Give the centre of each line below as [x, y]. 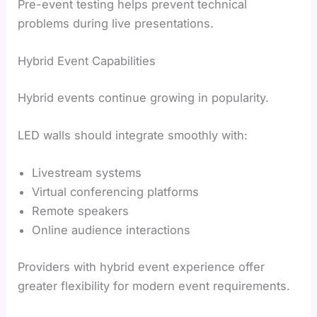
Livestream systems [87, 173]
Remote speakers [81, 211]
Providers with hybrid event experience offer [142, 266]
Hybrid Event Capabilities [87, 61]
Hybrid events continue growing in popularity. [144, 97]
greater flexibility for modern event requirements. [154, 286]
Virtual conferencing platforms [116, 192]
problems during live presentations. [116, 23]
